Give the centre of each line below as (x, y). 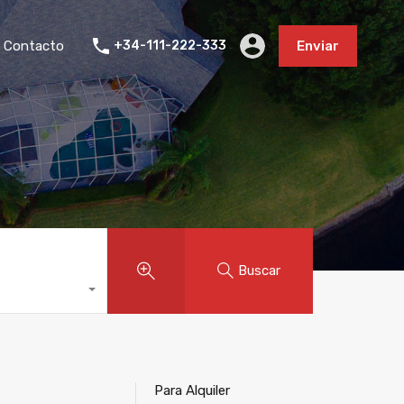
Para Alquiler (192, 390)
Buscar (260, 271)
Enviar (318, 46)
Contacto (34, 46)
